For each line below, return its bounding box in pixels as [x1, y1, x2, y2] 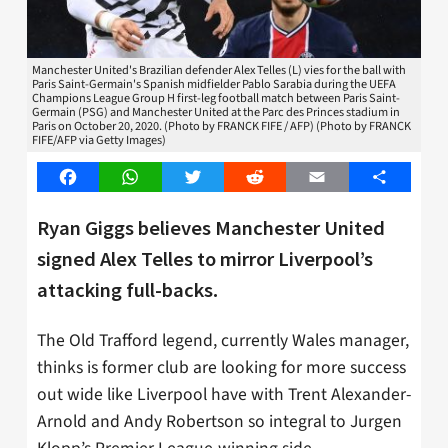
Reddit [254, 166, 299, 189]
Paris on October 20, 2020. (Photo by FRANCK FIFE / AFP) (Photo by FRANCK [32, 117, 411, 136]
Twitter [192, 166, 241, 189]
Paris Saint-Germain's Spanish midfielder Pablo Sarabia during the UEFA [32, 75, 396, 94]
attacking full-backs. [37, 276, 218, 303]
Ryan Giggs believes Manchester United [37, 214, 385, 241]
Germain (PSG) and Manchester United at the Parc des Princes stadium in [32, 103, 400, 122]
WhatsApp [129, 166, 199, 189]
